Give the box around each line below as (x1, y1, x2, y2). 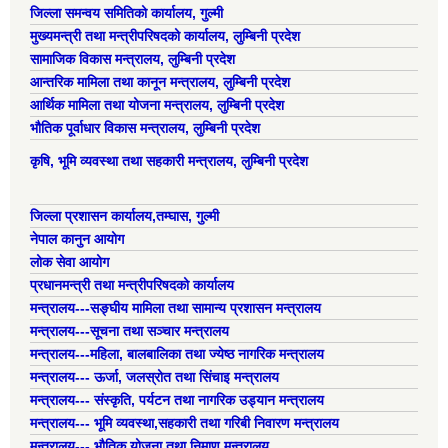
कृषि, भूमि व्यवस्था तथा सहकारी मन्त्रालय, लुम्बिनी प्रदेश (30, 152, 308, 169)
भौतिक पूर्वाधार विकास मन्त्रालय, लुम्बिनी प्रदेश (30, 119, 260, 136)
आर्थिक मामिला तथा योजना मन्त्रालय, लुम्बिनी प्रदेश (30, 96, 284, 113)
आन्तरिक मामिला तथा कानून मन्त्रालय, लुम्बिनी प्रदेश (30, 73, 290, 90)
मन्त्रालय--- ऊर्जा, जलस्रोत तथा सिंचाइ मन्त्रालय (30, 368, 279, 385)
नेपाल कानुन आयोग (30, 230, 124, 247)
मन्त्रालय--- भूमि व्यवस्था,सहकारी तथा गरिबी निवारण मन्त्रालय (30, 414, 339, 431)
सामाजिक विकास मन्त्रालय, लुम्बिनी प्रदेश (30, 50, 235, 67)
